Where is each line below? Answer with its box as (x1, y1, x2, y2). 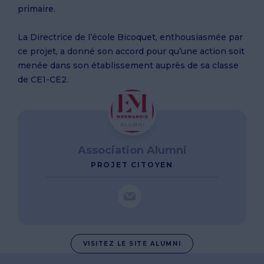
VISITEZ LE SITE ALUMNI (82, 240, 181, 247)
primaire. (18, 4, 55, 14)
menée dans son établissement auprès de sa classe (18, 60, 239, 71)
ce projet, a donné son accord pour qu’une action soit (18, 46, 245, 57)
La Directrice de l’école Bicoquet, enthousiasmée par (18, 32, 243, 42)
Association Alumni (77, 144, 187, 157)
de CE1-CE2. (18, 74, 68, 85)
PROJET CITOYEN (90, 160, 174, 169)
